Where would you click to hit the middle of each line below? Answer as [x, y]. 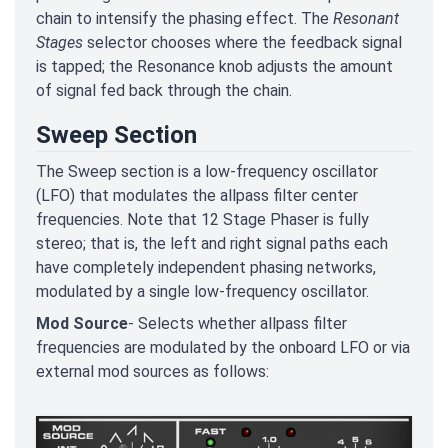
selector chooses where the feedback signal [242, 42]
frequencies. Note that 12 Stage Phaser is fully [202, 219]
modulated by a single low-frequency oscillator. [202, 291]
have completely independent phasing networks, [206, 267]
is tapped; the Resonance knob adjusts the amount [214, 66]
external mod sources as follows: [152, 371]
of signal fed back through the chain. [164, 90]
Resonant [366, 18]
